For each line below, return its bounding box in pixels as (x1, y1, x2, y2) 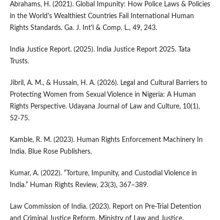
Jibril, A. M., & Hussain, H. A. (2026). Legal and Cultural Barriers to (9, 80, 207, 87)
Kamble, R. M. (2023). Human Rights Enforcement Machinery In (9, 137, 203, 144)
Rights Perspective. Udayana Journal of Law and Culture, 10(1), (9, 103, 200, 110)
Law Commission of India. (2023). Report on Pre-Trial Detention (9, 203, 201, 211)
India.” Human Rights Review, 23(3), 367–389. (9, 182, 148, 189)
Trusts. (9, 58, 29, 65)
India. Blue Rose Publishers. (9, 148, 92, 156)
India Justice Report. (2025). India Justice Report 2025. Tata (9, 46, 191, 54)
